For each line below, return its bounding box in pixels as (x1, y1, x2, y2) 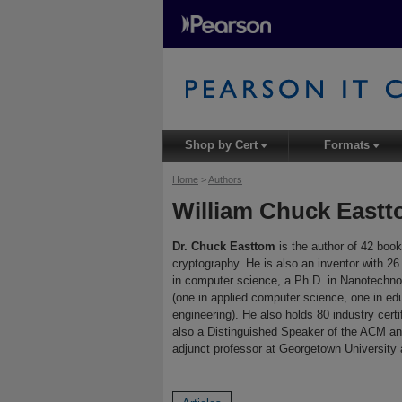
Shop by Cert (185, 138, 262, 153)
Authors (208, 174, 242, 185)
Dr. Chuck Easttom (172, 239, 275, 253)
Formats (324, 138, 374, 153)
